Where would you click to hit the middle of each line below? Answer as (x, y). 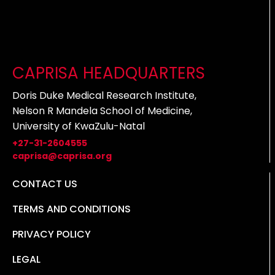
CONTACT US (45, 184)
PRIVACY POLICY (52, 234)
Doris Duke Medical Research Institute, (104, 95)
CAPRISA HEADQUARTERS (109, 73)
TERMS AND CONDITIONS (72, 209)
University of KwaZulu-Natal (79, 126)
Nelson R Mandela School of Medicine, (102, 111)
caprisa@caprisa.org (62, 156)
